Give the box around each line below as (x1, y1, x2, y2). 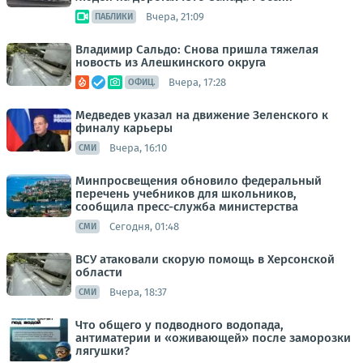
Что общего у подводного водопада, (75, 318, 284, 333)
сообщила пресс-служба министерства (75, 199, 298, 215)
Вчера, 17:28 (169, 75, 226, 88)
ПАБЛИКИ (95, 11, 133, 23)
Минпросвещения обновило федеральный (75, 173, 322, 189)
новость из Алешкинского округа (75, 55, 266, 70)
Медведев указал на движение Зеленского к (75, 108, 328, 123)
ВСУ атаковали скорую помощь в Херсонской (75, 252, 335, 267)
